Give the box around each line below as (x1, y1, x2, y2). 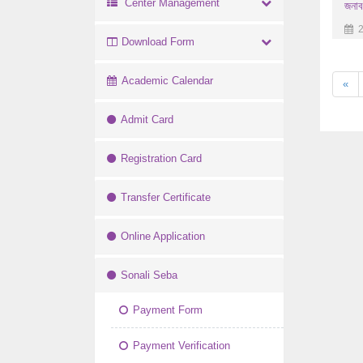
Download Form (122, 35, 194, 48)
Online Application (121, 229, 205, 242)
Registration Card (121, 152, 202, 164)
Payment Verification (133, 339, 230, 352)
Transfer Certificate (121, 190, 211, 203)
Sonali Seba (121, 268, 177, 281)
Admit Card (121, 113, 173, 126)
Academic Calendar (122, 74, 213, 87)
